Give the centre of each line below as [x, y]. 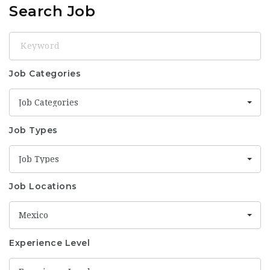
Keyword [28, 38]
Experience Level [49, 243]
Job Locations [43, 186]
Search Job [52, 11]
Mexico [33, 215]
